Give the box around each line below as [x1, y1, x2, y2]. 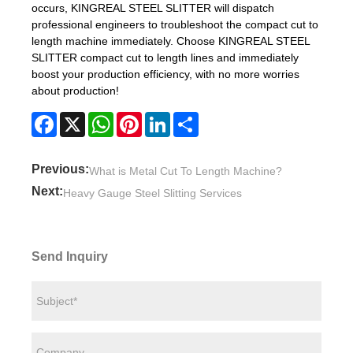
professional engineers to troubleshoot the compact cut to [32, 17, 318, 31]
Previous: [32, 162, 89, 176]
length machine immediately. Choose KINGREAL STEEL [32, 34, 310, 47]
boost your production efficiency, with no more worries [32, 67, 299, 80]
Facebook [57, 111, 106, 124]
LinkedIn [170, 111, 213, 124]
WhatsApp [113, 111, 165, 124]
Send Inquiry [32, 250, 108, 264]
